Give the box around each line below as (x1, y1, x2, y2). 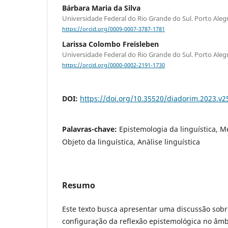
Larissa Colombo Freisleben (62, 39, 159, 49)
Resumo (62, 179, 95, 191)
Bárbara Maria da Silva (62, 3, 140, 13)
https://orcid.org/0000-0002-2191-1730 (62, 62, 165, 69)
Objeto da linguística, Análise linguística (62, 136, 200, 147)
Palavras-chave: (62, 124, 119, 134)
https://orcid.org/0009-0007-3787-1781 (62, 25, 165, 33)
